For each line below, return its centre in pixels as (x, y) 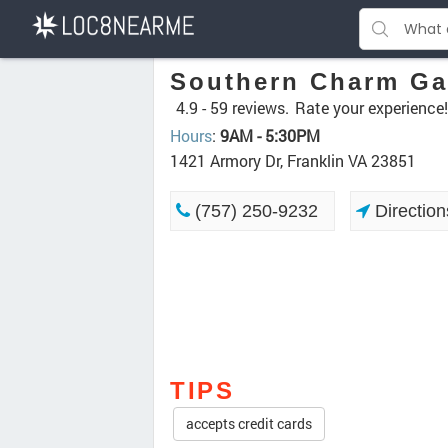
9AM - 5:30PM (270, 135)
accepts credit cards (249, 424)
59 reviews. (249, 107)
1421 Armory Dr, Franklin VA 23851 (293, 160)
